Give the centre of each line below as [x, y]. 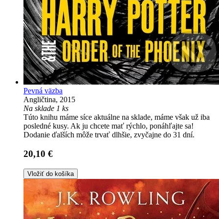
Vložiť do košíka [51, 174]
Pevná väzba [43, 91]
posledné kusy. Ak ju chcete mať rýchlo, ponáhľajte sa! [109, 126]
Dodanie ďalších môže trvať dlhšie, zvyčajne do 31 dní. [109, 135]
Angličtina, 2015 [49, 100]
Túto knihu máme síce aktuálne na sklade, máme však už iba [117, 117]
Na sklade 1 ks [46, 109]
